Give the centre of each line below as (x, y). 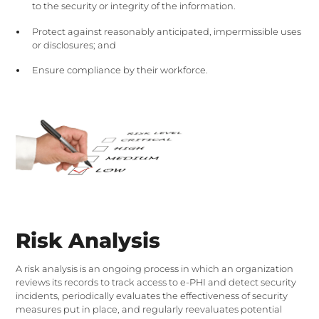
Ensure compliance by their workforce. (120, 70)
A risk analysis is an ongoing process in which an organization (155, 268)
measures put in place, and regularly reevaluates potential (149, 309)
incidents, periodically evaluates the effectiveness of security (152, 296)
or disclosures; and (74, 45)
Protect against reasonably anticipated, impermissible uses (166, 31)
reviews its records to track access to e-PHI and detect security (156, 282)
